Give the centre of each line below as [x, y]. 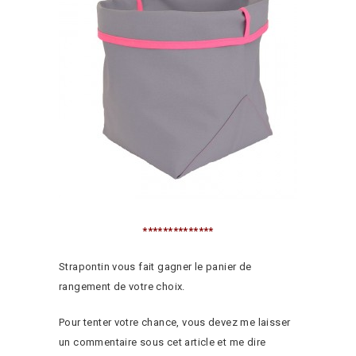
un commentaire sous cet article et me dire [163, 342]
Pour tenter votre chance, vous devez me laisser [175, 322]
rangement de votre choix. [122, 286]
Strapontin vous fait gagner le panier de [155, 267]
